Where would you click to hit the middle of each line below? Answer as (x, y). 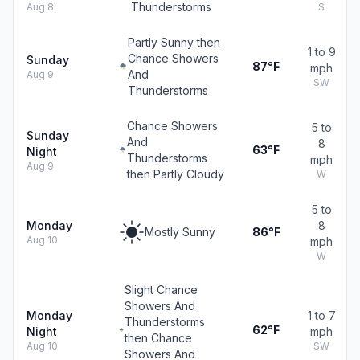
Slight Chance (161, 290)
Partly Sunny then (174, 42)
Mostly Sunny (180, 232)
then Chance (158, 338)
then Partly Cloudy (176, 174)
